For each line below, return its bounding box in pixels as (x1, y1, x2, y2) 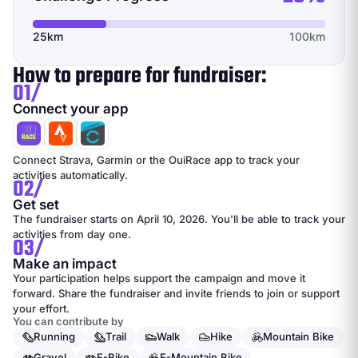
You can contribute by (13, 314, 124, 328)
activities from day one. (13, 227, 131, 241)
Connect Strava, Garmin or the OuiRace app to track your (13, 153, 300, 166)
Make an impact (13, 255, 117, 272)
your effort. (13, 301, 70, 315)
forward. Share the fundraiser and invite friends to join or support (13, 286, 340, 300)
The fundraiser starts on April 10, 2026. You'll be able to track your (13, 212, 345, 225)
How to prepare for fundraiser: (13, 58, 267, 93)
